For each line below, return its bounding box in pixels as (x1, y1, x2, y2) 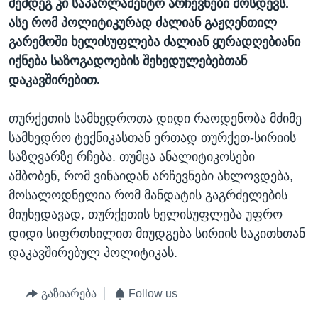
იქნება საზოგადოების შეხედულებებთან (9, 54, 247, 69)
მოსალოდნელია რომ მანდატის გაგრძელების (9, 188, 287, 203)
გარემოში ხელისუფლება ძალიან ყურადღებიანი (9, 35, 300, 50)
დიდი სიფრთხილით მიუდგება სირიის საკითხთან (9, 226, 305, 241)
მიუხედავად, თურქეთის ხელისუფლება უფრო (9, 207, 283, 222)
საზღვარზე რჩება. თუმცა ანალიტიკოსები (9, 150, 255, 165)
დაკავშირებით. (9, 73, 100, 88)
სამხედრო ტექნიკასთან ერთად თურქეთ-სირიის (9, 131, 296, 146)
